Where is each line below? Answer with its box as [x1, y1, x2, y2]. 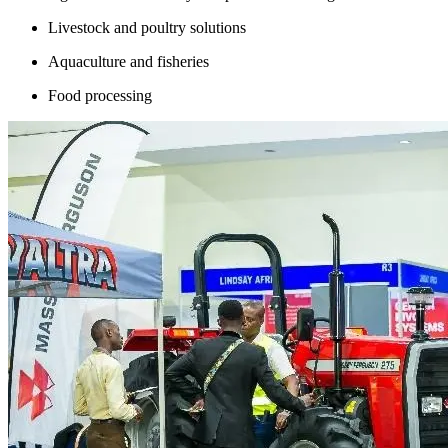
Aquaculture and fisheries [48, 52, 209, 70]
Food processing [48, 86, 152, 104]
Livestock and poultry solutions [48, 18, 246, 36]
